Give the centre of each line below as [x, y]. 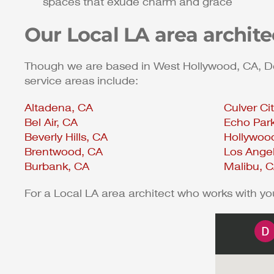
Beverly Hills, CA [66, 138]
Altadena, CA [59, 108]
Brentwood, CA [64, 152]
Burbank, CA [57, 167]
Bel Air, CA [51, 123]
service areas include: [81, 81]
